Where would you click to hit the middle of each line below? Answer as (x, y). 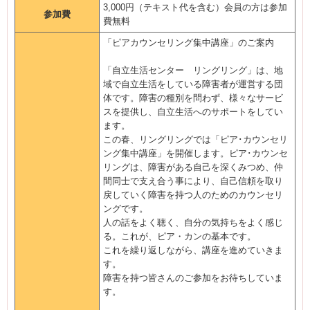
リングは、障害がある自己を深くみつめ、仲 (193, 167)
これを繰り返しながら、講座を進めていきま (193, 250)
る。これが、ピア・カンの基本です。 (180, 236)
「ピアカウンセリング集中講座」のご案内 (189, 43)
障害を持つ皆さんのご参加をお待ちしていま (193, 278)
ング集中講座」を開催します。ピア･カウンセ (195, 153)
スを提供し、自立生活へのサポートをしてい (193, 112)
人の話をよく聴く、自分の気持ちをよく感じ (193, 222)
